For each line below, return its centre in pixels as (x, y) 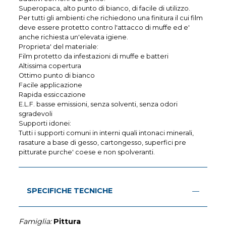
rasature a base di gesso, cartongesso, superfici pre (103, 143)
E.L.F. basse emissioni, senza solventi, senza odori (98, 104)
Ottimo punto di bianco (57, 76)
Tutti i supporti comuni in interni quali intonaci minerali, (106, 133)
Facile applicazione (51, 85)
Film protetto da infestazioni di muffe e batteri (94, 56)
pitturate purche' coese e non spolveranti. (87, 152)
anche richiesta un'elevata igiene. (74, 37)
